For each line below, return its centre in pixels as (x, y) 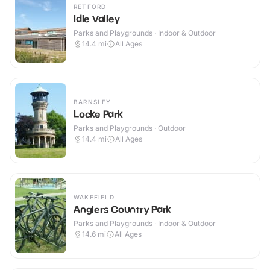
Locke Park (98, 114)
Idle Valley (97, 19)
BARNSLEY (93, 102)
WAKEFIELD (94, 197)
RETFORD (90, 7)
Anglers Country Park (122, 209)
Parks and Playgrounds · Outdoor (130, 128)
